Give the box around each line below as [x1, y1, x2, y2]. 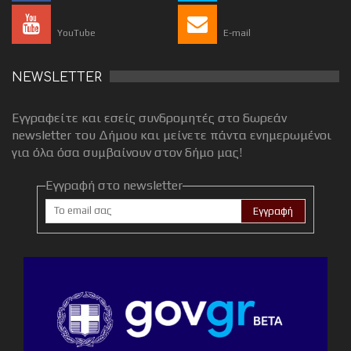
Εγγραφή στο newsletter [45, 178, 183, 194]
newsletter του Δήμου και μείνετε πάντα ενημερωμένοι [12, 128, 331, 143]
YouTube [57, 27, 96, 39]
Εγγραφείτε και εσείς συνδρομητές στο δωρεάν [12, 110, 287, 126]
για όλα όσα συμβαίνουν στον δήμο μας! [12, 145, 242, 161]
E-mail [223, 27, 251, 39]
